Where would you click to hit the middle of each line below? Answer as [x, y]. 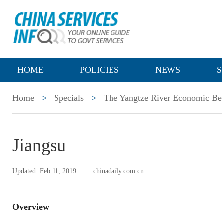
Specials [69, 98]
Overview [31, 207]
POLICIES [99, 70]
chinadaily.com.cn [118, 171]
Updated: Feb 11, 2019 [44, 171]
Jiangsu [39, 145]
